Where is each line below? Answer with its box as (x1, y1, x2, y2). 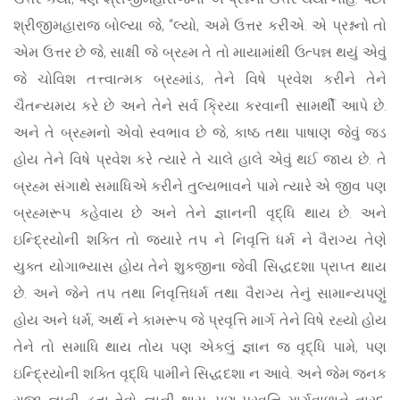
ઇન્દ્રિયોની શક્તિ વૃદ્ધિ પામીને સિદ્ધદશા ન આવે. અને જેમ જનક (13, 363, 387, 383)
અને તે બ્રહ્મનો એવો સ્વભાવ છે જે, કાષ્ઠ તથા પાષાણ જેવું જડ (13, 122, 387, 142)
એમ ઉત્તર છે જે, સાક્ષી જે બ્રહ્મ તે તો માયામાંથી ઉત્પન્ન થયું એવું (13, 42, 387, 62)
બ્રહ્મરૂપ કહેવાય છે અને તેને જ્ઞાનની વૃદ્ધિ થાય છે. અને (13, 203, 387, 222)
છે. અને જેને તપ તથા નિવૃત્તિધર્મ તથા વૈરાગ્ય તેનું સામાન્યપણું (13, 283, 387, 303)
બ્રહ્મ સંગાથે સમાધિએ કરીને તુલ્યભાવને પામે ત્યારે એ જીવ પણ (13, 176, 387, 196)
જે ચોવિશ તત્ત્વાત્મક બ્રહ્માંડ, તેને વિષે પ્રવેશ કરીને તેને (13, 69, 387, 88)
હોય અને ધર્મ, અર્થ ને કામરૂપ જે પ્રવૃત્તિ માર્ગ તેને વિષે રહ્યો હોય (13, 310, 387, 329)
